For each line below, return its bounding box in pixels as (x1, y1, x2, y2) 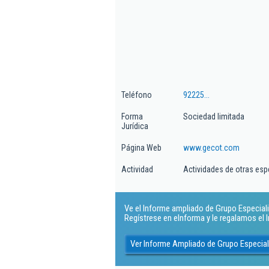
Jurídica (121, 121, 148, 131)
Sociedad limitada (183, 112, 244, 121)
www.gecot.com (183, 143, 240, 153)
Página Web (121, 143, 162, 153)
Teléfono (121, 90, 152, 100)
